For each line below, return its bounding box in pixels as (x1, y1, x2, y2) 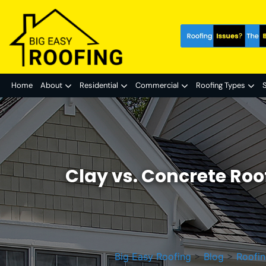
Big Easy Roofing (114, 250, 191, 262)
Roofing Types (196, 80, 245, 90)
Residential (80, 80, 118, 90)
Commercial (135, 80, 179, 90)
